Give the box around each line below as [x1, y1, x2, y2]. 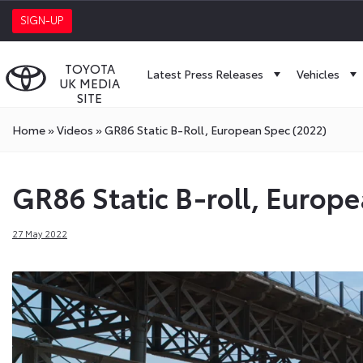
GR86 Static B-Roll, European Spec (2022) [105, 122, 327, 138]
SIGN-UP [20, 12, 64, 27]
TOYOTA [64, 59, 115, 77]
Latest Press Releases [147, 66, 263, 82]
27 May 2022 [12, 227, 67, 240]
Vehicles [297, 66, 340, 82]
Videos [57, 122, 93, 138]
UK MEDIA [59, 74, 120, 92]
